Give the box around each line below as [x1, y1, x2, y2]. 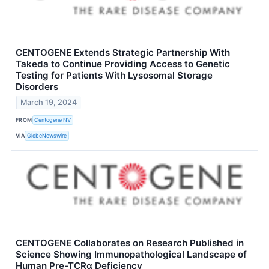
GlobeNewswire [27, 132, 67, 139]
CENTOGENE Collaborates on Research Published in [16, 237, 244, 249]
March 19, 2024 [20, 97, 77, 107]
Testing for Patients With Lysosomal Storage [16, 69, 213, 81]
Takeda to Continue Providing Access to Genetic [16, 58, 230, 70]
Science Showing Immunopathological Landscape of [16, 248, 247, 260]
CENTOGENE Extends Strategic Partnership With [16, 46, 230, 58]
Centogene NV [34, 116, 71, 124]
